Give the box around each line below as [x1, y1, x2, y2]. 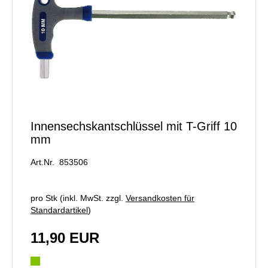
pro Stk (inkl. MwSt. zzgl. [31, 193, 126, 203]
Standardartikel [31, 205, 88, 215]
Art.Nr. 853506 [31, 157, 88, 167]
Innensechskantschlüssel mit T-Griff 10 [31, 120, 237, 133]
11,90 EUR [31, 230, 99, 246]
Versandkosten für [126, 193, 194, 203]
